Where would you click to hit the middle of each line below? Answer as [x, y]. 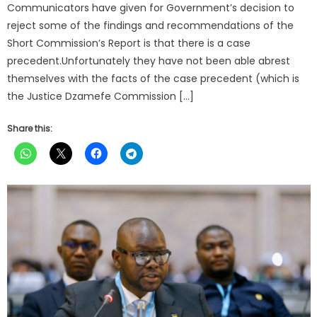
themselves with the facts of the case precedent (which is [154, 78]
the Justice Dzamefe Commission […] [101, 96]
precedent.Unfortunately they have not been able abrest [149, 60]
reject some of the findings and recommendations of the [151, 25]
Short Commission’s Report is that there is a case [129, 43]
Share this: [30, 128]
